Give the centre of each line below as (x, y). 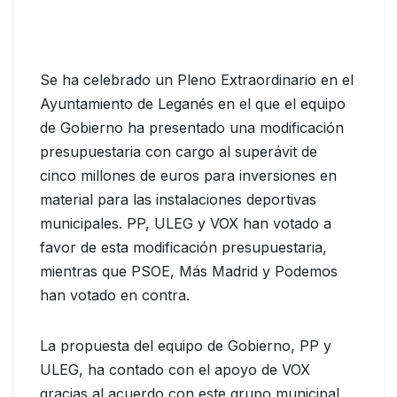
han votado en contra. (115, 295)
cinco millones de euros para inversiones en (188, 175)
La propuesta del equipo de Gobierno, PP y (186, 345)
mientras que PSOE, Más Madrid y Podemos (189, 271)
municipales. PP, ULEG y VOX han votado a (186, 223)
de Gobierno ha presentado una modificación (192, 127)
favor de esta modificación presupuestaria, (183, 247)
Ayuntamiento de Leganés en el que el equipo (193, 103)
